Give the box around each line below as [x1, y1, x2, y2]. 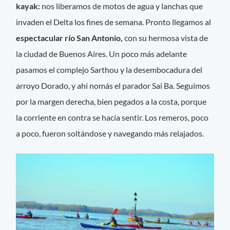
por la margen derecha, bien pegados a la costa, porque [16, 97, 207, 107]
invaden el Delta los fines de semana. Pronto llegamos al [16, 17, 212, 27]
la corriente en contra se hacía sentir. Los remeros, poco [16, 112, 209, 123]
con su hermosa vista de [124, 33, 208, 43]
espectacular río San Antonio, [16, 33, 125, 43]
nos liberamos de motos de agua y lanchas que [40, 1, 203, 11]
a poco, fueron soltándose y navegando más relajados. [16, 128, 204, 139]
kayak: [16, 1, 41, 11]
